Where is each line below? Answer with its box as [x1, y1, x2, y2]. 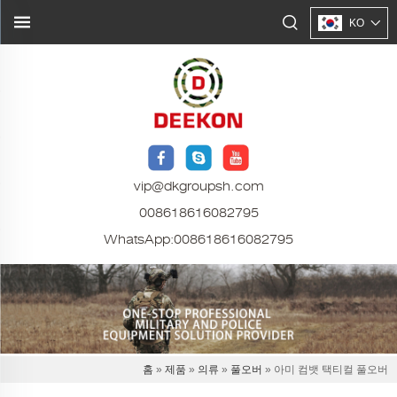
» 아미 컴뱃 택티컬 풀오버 [262, 362, 388, 376]
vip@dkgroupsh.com [133, 179, 264, 194]
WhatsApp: [104, 232, 174, 247]
